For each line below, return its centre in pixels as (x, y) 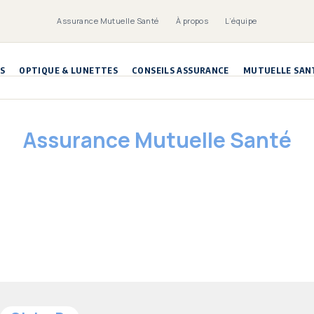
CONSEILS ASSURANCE (180, 70)
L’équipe (241, 21)
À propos (192, 21)
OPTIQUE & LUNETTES (68, 70)
